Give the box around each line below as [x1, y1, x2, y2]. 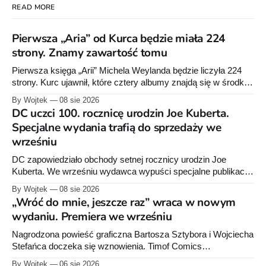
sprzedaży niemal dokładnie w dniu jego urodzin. [12, 190, 199, 200]
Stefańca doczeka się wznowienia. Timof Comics [12, 241, 202, 251]
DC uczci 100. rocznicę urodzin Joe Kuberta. [12, 105, 229, 121]
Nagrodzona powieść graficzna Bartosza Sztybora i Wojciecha [12, 229, 254, 239]
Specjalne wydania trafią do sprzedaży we [12, 119, 221, 135]
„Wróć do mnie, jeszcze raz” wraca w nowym [12, 194, 236, 210]
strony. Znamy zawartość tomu [12, 45, 167, 61]
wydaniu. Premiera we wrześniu [12, 208, 172, 224]
